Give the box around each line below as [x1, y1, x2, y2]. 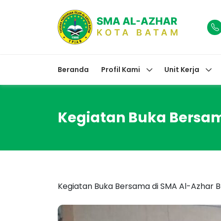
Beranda [58, 65, 89, 74]
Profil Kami [101, 65, 140, 74]
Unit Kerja [164, 65, 199, 74]
